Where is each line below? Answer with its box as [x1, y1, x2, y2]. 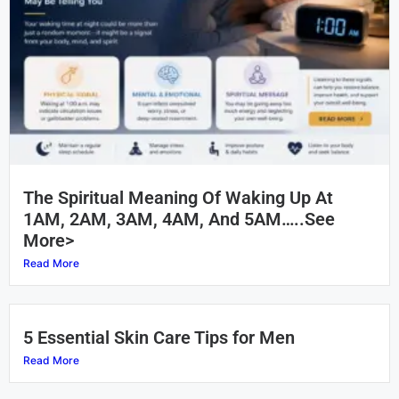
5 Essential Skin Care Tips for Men [23, 327, 295, 349]
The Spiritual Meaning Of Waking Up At [23, 187, 333, 209]
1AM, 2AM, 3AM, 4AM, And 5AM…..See [23, 208, 335, 231]
